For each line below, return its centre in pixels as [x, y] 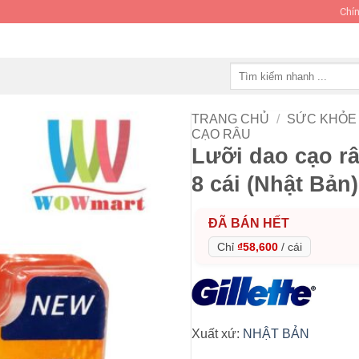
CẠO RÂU [221, 134]
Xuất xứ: [217, 334]
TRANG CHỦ [230, 119]
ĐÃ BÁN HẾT [249, 224]
